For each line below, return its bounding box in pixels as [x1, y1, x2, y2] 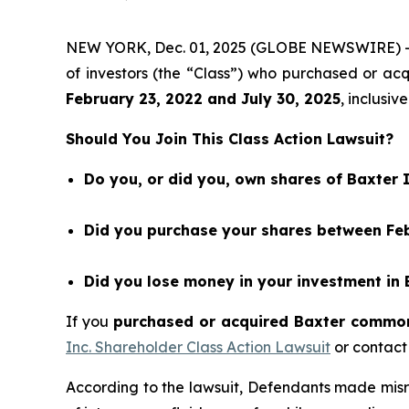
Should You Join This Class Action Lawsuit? [66, 130, 393, 148]
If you [66, 312, 113, 330]
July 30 [241, 89, 295, 108]
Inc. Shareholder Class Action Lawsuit [66, 338, 330, 356]
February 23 [66, 89, 156, 108]
